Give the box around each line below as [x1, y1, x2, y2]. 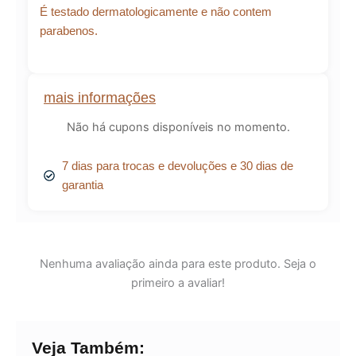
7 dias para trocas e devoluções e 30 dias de [61, 159, 293, 173]
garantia [61, 178, 103, 192]
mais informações [44, 90, 156, 106]
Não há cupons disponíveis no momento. [66, 119, 290, 134]
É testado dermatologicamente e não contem [40, 5, 272, 19]
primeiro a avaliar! [131, 276, 225, 291]
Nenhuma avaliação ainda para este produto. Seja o [40, 257, 316, 272]
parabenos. [40, 24, 98, 38]
